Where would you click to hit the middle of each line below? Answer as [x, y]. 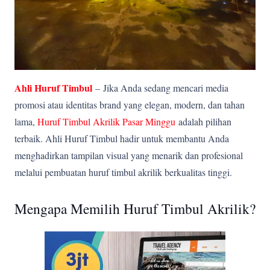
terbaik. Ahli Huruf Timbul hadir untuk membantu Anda [122, 138]
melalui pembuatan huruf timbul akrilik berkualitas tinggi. [123, 172]
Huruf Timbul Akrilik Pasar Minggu [106, 121]
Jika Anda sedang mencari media [166, 87]
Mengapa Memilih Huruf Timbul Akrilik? [135, 208]
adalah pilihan [203, 121]
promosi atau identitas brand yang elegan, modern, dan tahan [130, 104]
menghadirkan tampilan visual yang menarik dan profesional [129, 155]
